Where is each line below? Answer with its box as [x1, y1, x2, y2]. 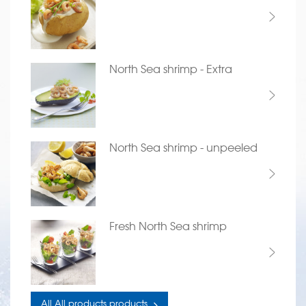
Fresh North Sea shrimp [109, 217, 227, 234]
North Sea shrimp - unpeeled [109, 139, 258, 155]
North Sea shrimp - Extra [109, 60, 232, 76]
